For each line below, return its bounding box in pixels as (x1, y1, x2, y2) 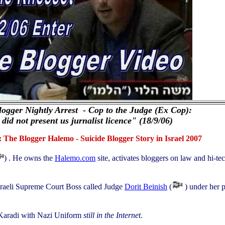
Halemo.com (55, 154, 95, 162)
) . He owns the (4, 154, 55, 162)
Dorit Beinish (125, 182, 167, 191)
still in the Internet (83, 211, 141, 219)
